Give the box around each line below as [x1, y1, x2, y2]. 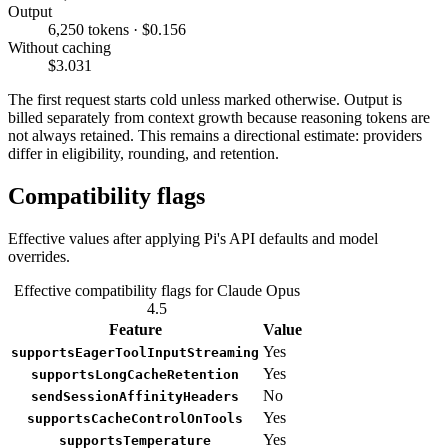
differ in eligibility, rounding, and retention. [8, 144, 279, 162]
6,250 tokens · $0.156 [48, 20, 186, 38]
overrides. [8, 247, 70, 265]
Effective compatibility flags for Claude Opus [13, 281, 300, 299]
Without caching [8, 38, 111, 56]
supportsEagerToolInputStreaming [11, 344, 259, 360]
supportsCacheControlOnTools [27, 410, 243, 426]
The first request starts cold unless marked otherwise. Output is [8, 90, 402, 108]
